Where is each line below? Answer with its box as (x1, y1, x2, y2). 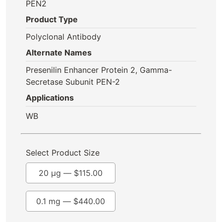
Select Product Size (26, 148, 100, 158)
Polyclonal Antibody (26, 32, 101, 42)
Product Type (26, 14, 78, 24)
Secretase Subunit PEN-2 (26, 77, 120, 87)
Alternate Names (26, 48, 92, 57)
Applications (26, 93, 74, 103)
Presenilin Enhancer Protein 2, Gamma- (26, 65, 172, 75)
